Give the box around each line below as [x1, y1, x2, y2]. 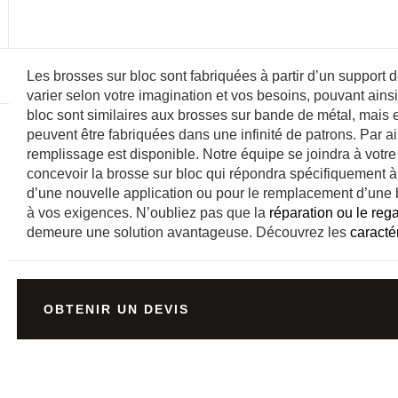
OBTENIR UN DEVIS [43, 301, 189, 316]
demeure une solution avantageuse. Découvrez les [26, 224, 350, 240]
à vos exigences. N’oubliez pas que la [26, 204, 269, 220]
